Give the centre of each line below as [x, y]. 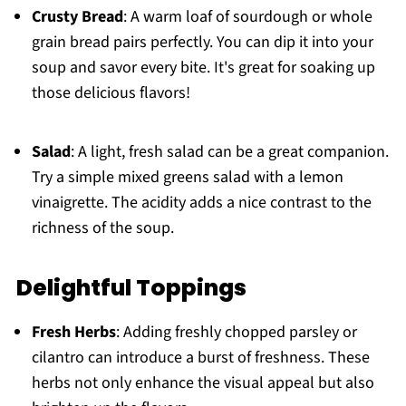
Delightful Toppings [131, 287]
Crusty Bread [77, 16]
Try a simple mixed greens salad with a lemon [187, 177]
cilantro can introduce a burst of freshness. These [200, 357]
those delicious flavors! [111, 92]
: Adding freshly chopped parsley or [236, 332]
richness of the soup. [102, 227]
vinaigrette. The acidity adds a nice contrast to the [201, 202]
